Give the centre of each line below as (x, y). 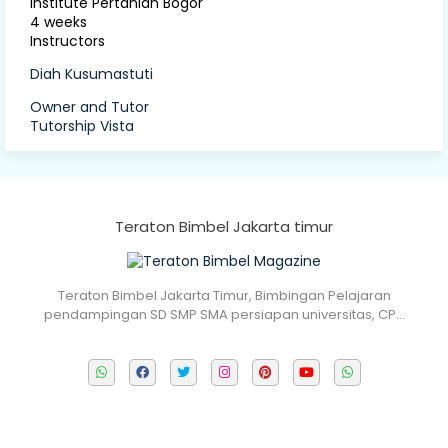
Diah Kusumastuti (91, 73)
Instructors (67, 40)
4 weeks (58, 21)
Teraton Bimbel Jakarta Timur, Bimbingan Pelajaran (224, 295)
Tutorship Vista (82, 125)
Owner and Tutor (89, 106)
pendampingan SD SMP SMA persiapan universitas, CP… (224, 314)
